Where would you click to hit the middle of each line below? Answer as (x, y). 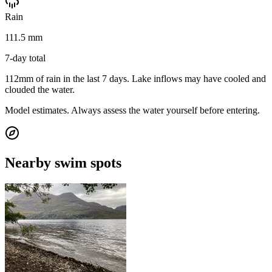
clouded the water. (40, 89)
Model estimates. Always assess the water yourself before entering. (132, 110)
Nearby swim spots (63, 162)
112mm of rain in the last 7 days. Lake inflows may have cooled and (135, 78)
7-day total (25, 58)
